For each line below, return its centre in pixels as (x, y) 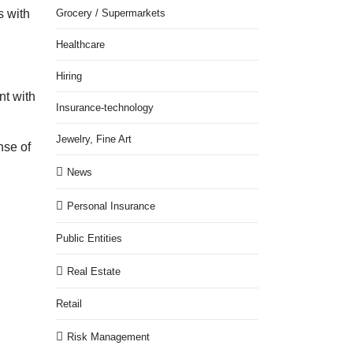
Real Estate (94, 271)
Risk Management (108, 336)
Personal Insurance (111, 206)
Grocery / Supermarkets (111, 13)
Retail (69, 304)
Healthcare (80, 45)
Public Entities (89, 238)
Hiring (69, 76)
